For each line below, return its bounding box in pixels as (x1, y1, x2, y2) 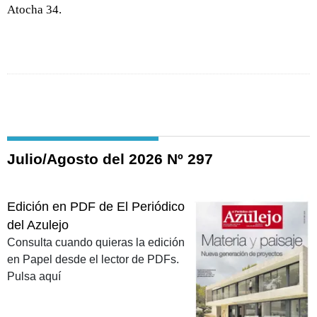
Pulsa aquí (7, 270, 61, 283)
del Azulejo (7, 218, 69, 233)
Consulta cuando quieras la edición (7, 236, 185, 249)
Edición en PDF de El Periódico (7, 200, 185, 214)
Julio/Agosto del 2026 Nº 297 (7, 150, 213, 167)
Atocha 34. (7, 2, 62, 16)
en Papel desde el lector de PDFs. (7, 253, 179, 266)
